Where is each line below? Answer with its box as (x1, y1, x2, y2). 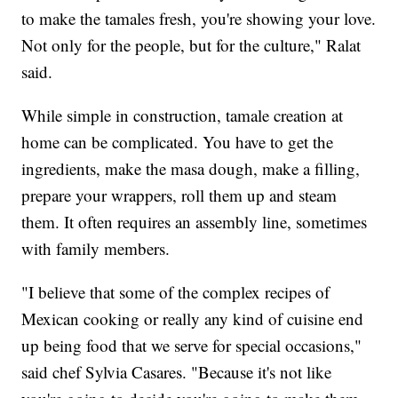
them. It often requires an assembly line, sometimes (21, 210, 368, 233)
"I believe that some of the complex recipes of (21, 280, 330, 303)
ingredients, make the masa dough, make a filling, (21, 156, 361, 179)
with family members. (21, 236, 171, 259)
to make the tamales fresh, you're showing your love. (21, 6, 377, 29)
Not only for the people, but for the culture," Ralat (21, 33, 362, 56)
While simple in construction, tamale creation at (21, 103, 344, 126)
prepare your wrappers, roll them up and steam (21, 183, 338, 206)
